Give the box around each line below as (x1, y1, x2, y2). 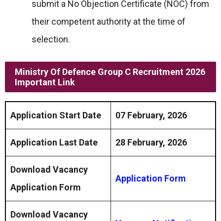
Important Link (15, 77, 75, 87)
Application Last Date (10, 137, 98, 147)
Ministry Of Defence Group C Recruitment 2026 (15, 67, 205, 77)
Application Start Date (10, 110, 101, 120)
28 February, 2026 (115, 137, 187, 147)
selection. (32, 34, 70, 44)
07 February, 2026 (115, 110, 187, 120)
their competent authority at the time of (32, 16, 185, 27)
